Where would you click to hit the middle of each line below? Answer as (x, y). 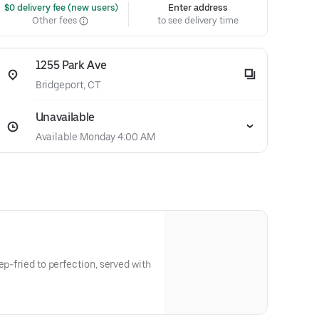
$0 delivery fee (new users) (60, 7)
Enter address (198, 7)
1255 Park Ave (71, 65)
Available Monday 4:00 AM (95, 137)
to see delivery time (198, 20)
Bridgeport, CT (68, 85)
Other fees (56, 20)
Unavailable (65, 117)
